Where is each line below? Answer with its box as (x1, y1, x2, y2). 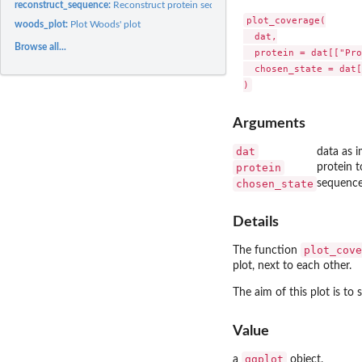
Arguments (233, 116, 305, 130)
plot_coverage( (246, 15, 326, 27)
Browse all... (15, 41, 67, 52)
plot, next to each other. (233, 260, 351, 272)
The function (233, 245, 301, 257)
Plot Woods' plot (70, 19, 141, 29)
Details (233, 215, 279, 229)
